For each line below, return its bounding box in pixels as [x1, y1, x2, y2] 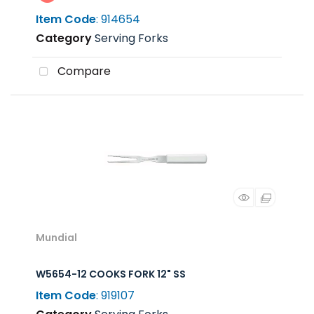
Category [36, 30, 92, 46]
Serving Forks [95, 30, 168, 46]
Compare [55, 63, 111, 80]
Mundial [36, 231, 77, 245]
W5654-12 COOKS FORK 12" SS [36, 267, 186, 281]
